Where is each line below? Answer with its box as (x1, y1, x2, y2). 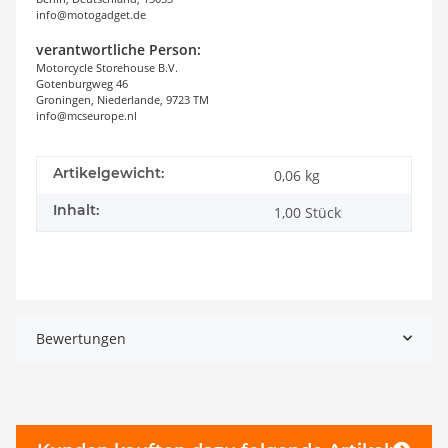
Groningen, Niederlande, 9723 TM (36, 91, 209, 107)
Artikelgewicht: (53, 163, 164, 182)
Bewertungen (36, 328, 126, 348)
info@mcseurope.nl (36, 107, 137, 123)
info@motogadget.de (36, 6, 146, 22)
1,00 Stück (274, 202, 341, 222)
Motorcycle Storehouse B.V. (36, 59, 178, 75)
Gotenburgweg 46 (36, 75, 128, 91)
